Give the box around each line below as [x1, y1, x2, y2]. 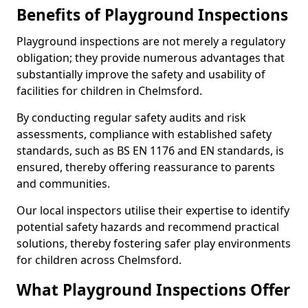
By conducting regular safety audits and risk [16, 110, 246, 125]
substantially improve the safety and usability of [16, 67, 265, 82]
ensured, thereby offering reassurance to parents [16, 159, 275, 175]
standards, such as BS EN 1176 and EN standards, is [16, 143, 284, 158]
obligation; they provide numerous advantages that [16, 50, 285, 65]
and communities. [16, 176, 110, 191]
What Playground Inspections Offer [16, 279, 290, 300]
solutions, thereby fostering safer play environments [16, 236, 291, 251]
